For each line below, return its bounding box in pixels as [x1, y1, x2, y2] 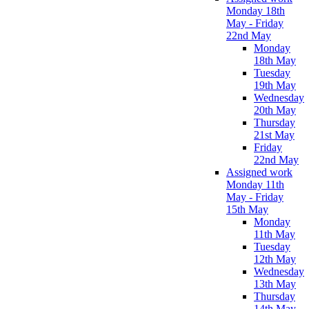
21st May [254, 128, 295, 141]
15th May [226, 203, 268, 215]
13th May [254, 277, 296, 290]
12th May [254, 252, 296, 265]
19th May [254, 79, 296, 91]
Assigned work [226, 166, 292, 178]
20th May [254, 103, 296, 116]
